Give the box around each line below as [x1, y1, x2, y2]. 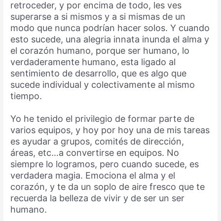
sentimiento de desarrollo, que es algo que [10, 68, 187, 78]
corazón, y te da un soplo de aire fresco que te [10, 181, 205, 192]
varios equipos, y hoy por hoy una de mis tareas [10, 124, 210, 135]
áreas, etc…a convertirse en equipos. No [10, 147, 180, 158]
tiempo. [10, 90, 42, 101]
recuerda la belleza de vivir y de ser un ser [10, 192, 185, 203]
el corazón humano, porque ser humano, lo [10, 45, 190, 56]
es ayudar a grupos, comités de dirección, [10, 136, 184, 147]
